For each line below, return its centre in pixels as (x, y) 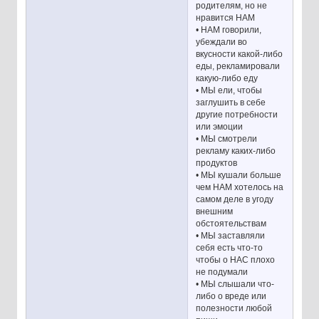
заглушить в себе (231, 103)
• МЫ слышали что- (235, 284)
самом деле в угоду (235, 200)
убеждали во (222, 42)
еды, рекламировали (238, 67)
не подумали (222, 272)
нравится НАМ (226, 18)
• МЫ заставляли (231, 236)
